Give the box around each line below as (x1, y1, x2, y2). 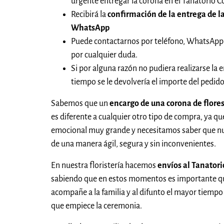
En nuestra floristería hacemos (51, 161, 157, 170)
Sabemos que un (51, 99, 109, 108)
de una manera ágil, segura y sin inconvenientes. (51, 139, 216, 149)
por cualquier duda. (71, 50, 137, 60)
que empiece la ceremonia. (51, 201, 142, 211)
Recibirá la (71, 10, 107, 19)
